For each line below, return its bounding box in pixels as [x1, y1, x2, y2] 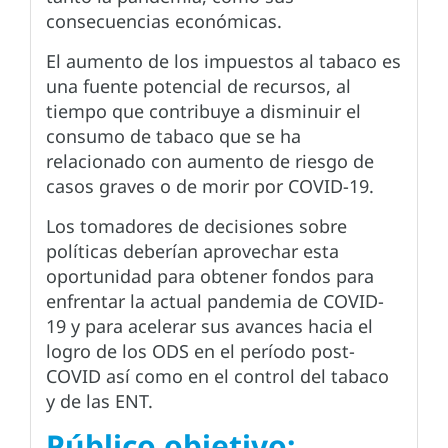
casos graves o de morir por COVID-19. [46, 174, 374, 199]
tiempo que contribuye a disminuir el [46, 99, 361, 124]
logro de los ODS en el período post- [46, 339, 355, 364]
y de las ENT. [46, 389, 153, 414]
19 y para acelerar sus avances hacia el [46, 314, 373, 339]
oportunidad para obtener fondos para [46, 264, 374, 289]
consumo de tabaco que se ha [46, 124, 301, 149]
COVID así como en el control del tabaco [46, 364, 389, 389]
